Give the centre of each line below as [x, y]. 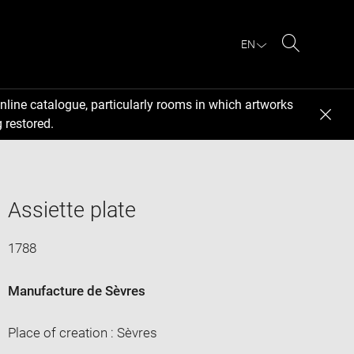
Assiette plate [72, 210]
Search [311, 62]
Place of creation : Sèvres [82, 332]
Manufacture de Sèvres [76, 290]
